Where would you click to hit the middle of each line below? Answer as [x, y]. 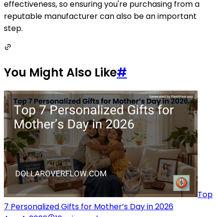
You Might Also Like [60, 72]
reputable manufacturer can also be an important [100, 16]
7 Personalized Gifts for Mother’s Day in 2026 [89, 206]
